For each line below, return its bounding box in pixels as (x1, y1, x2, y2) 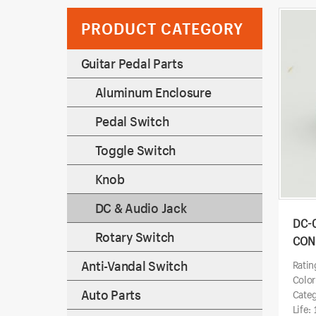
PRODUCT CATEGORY (80, 18, 243, 39)
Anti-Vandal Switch (80, 257, 188, 274)
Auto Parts (80, 286, 141, 303)
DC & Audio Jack (95, 200, 187, 217)
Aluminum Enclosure (95, 84, 212, 101)
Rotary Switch (95, 229, 174, 245)
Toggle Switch (95, 142, 176, 159)
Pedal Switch (95, 113, 169, 130)
